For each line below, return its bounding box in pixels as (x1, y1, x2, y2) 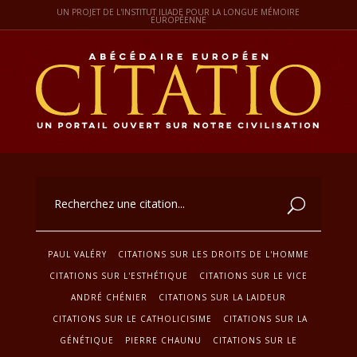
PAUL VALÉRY (47, 248, 107, 260)
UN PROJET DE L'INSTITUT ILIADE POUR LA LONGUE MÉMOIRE (57, 6, 300, 18)
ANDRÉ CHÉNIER (70, 291, 147, 303)
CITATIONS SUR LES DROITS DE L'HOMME (117, 248, 309, 260)
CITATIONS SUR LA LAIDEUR (158, 291, 286, 303)
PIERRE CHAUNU (124, 334, 202, 346)
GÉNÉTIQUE (59, 334, 114, 346)
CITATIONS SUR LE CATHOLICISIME (53, 312, 213, 324)
